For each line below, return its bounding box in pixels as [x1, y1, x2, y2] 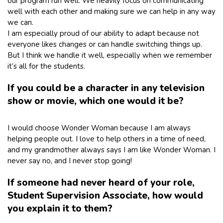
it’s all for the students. [7, 61, 85, 71]
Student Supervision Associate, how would [7, 189, 203, 202]
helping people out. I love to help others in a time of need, [7, 133, 206, 144]
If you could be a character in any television [7, 81, 205, 95]
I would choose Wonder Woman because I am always [7, 122, 191, 133]
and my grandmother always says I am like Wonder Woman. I [7, 144, 216, 155]
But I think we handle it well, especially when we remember [7, 50, 212, 60]
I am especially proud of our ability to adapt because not [7, 28, 199, 38]
